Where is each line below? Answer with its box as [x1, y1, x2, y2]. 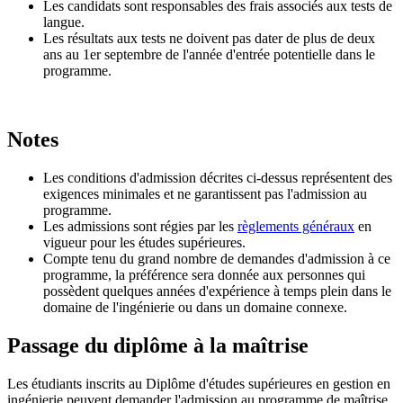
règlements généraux [237, 218, 354, 234]
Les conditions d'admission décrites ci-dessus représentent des [43, 169, 392, 185]
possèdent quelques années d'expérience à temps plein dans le [43, 282, 391, 299]
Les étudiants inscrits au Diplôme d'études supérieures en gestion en [7, 375, 390, 391]
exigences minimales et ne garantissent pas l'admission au [43, 185, 367, 201]
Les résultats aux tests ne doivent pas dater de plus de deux [43, 30, 375, 46]
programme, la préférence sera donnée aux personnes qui [43, 266, 365, 282]
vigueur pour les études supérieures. [43, 234, 246, 250]
